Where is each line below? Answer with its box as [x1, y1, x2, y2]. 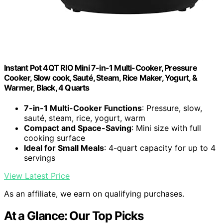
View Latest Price [4, 171, 70, 181]
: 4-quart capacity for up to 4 [104, 143, 216, 153]
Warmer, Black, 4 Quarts [4, 82, 90, 93]
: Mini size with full [131, 123, 201, 133]
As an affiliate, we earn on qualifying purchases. [4, 189, 184, 199]
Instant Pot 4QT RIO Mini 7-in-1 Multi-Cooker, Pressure [4, 62, 197, 73]
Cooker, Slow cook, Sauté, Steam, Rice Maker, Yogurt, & [4, 72, 197, 83]
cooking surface [24, 133, 85, 143]
